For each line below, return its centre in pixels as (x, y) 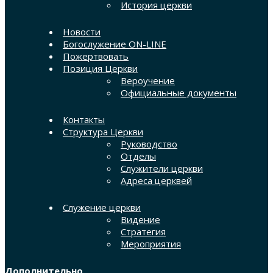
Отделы (138, 156)
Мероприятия (151, 244)
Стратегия (143, 232)
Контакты (84, 120)
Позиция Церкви (100, 69)
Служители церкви (162, 168)
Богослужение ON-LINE (115, 44)
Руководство (149, 144)
